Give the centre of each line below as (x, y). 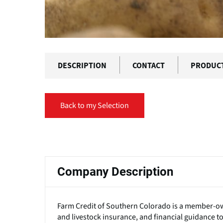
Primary (71, 141)
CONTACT (149, 65)
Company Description (115, 171)
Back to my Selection (95, 105)
